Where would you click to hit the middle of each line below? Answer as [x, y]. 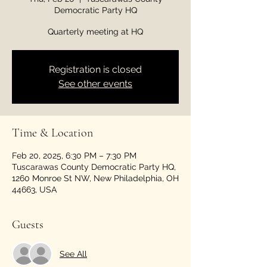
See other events [95, 84]
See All [73, 254]
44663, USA [34, 190]
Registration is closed [95, 69]
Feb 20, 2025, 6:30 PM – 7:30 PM [74, 156]
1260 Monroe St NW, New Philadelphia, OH [95, 178]
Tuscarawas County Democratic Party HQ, [94, 167]
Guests [28, 225]
